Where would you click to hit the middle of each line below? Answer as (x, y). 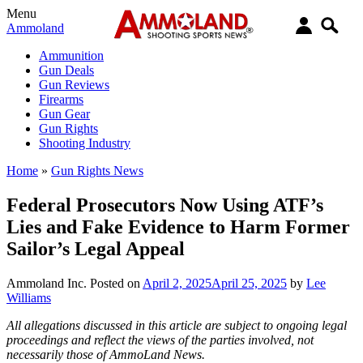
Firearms (61, 99)
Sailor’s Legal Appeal (96, 248)
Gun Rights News (97, 171)
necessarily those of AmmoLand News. (106, 354)
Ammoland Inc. (47, 283)
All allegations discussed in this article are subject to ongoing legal (177, 325)
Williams (29, 297)
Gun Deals (66, 70)
